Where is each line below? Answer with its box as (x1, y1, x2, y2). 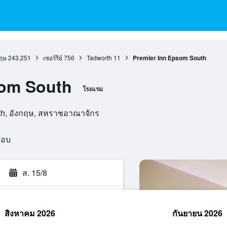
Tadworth (86, 53, 112, 62)
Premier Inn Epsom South (132, 53, 206, 62)
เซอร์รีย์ (43, 53, 62, 62)
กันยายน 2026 (172, 207, 222, 219)
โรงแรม (82, 84, 103, 93)
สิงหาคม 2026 (5, 207, 55, 219)
